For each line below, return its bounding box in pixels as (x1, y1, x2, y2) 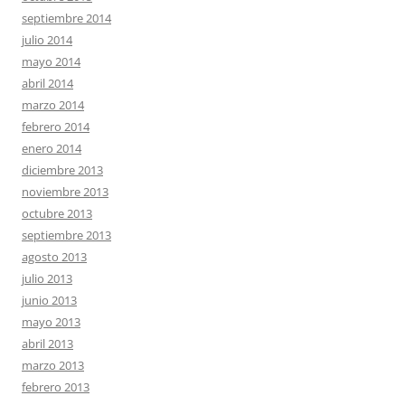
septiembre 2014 (22, 10, 111, 26)
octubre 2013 (22, 205, 92, 221)
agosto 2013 (22, 249, 87, 265)
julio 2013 (22, 270, 72, 287)
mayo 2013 (22, 314, 80, 330)
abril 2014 (22, 75, 73, 91)
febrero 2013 (22, 379, 89, 395)
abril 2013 (22, 335, 73, 352)
